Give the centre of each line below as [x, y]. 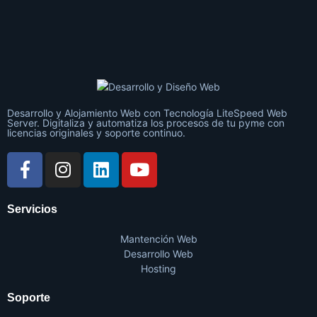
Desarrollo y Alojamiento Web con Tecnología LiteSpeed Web [147, 113]
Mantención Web [158, 238]
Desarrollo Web [158, 253]
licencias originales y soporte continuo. [96, 132]
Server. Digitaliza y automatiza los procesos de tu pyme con [146, 122]
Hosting [158, 268]
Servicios [32, 209]
